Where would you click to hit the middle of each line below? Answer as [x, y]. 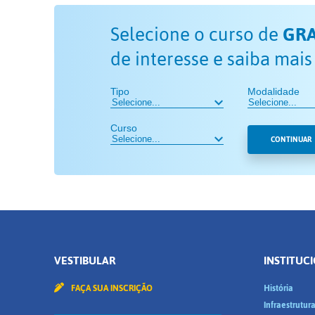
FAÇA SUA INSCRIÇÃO [111, 288]
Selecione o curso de [197, 34]
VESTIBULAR [85, 261]
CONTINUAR [291, 140]
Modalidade [273, 91]
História [278, 288]
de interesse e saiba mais [211, 59]
